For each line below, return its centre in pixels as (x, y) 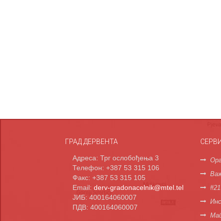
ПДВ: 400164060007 (105, 207)
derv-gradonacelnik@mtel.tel (139, 187)
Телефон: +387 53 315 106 (116, 168)
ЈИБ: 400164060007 (105, 197)
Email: (83, 187)
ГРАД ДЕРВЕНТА (92, 142)
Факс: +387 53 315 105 (109, 178)
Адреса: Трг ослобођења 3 (116, 158)
